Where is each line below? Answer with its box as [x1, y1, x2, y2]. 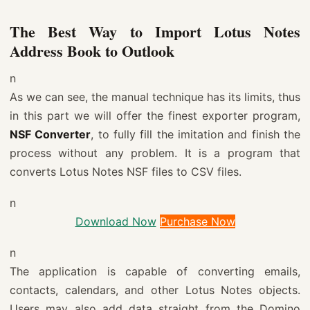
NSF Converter [10, 127, 91, 141]
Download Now [75, 214, 156, 228]
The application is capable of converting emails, [10, 264, 300, 278]
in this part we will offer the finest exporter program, [10, 108, 300, 122]
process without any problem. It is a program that [10, 145, 300, 160]
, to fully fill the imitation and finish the [91, 127, 301, 141]
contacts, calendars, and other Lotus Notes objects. [10, 282, 300, 297]
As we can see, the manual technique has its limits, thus [10, 89, 300, 104]
